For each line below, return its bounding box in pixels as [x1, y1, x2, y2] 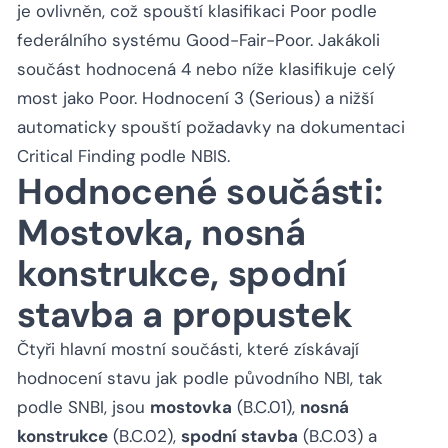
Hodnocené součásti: [17, 168, 383, 216]
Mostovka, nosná [17, 209, 306, 257]
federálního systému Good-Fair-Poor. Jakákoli [17, 29, 380, 52]
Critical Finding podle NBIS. [17, 145, 230, 168]
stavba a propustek [17, 291, 353, 339]
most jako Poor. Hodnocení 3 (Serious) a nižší [17, 87, 374, 110]
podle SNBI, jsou [17, 396, 150, 419]
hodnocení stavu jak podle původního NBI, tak [17, 367, 383, 390]
